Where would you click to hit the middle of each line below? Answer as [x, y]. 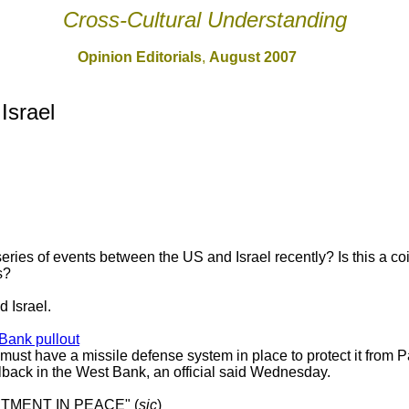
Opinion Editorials [139, 57]
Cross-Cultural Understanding [204, 20]
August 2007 [252, 57]
